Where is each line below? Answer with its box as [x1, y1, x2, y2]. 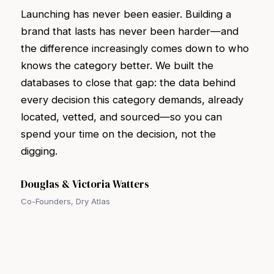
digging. [21, 145, 57, 157]
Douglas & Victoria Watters [21, 177, 149, 191]
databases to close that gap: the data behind [21, 76, 235, 89]
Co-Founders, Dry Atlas [21, 196, 110, 206]
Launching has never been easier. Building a [21, 8, 231, 20]
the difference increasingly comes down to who [21, 42, 249, 54]
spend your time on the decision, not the [21, 128, 216, 140]
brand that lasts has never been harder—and [21, 25, 239, 37]
